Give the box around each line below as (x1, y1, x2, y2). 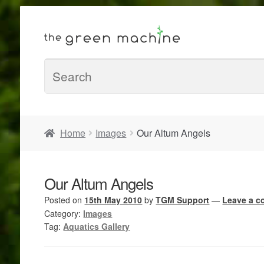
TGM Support (156, 194, 210, 206)
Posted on (44, 194, 85, 206)
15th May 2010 (84, 194, 143, 206)
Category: (44, 207, 84, 220)
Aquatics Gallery (63, 220, 130, 233)
